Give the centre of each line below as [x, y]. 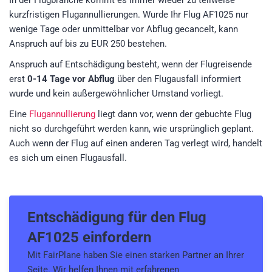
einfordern [115, 238]
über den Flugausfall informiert [178, 79]
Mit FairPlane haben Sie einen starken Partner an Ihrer [136, 255]
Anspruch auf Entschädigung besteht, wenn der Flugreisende [131, 65]
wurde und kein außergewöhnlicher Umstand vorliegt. [116, 94]
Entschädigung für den [103, 218]
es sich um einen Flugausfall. [68, 158]
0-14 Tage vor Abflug [71, 79]
